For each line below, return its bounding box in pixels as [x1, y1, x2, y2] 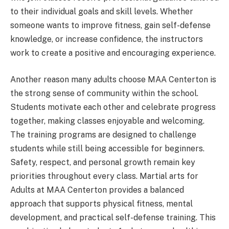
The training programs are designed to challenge [10, 129, 196, 140]
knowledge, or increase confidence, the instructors [10, 34, 203, 44]
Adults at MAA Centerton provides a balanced [10, 185, 184, 195]
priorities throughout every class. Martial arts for [10, 171, 198, 181]
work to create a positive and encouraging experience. [10, 48, 216, 58]
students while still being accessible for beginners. [10, 143, 204, 153]
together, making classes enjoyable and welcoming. [10, 116, 204, 126]
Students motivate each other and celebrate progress [10, 102, 216, 112]
